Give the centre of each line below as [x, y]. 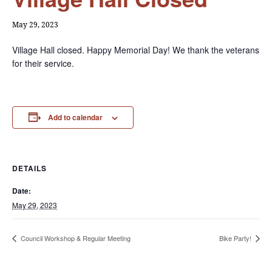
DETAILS [29, 168]
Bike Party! [236, 238]
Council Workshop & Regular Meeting [75, 238]
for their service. [43, 63]
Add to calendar [75, 117]
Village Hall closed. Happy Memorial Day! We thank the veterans [136, 50]
